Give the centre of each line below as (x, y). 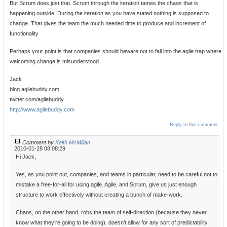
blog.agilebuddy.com (34, 89)
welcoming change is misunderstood (54, 62)
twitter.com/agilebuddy (37, 100)
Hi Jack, (26, 157)
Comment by (39, 143)
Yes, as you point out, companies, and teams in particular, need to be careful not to (117, 175)
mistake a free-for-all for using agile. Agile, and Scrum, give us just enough (106, 185)
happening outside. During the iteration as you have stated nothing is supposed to (109, 13)
